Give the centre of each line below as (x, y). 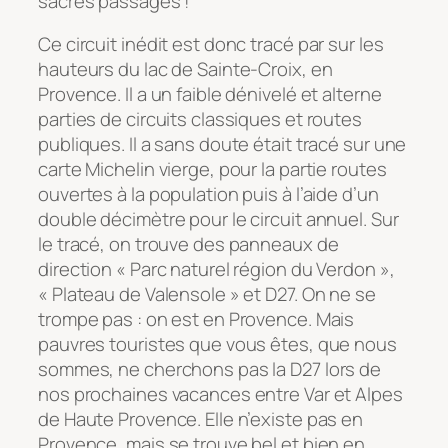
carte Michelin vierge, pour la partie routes (212, 169)
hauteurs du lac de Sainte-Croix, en (185, 69)
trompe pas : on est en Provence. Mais (196, 319)
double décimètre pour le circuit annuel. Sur (218, 219)
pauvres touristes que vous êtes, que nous (217, 344)
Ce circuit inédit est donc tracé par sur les (211, 44)
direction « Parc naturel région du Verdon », (216, 269)
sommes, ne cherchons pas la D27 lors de (210, 369)
